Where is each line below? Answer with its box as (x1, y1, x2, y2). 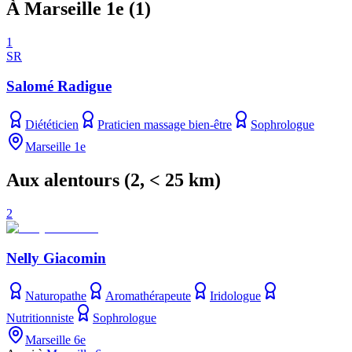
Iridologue (210, 289, 261, 303)
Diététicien (25, 118, 79, 132)
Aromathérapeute (105, 289, 191, 303)
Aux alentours (6, 170, 119, 191)
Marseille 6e (25, 333, 86, 347)
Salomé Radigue (6, 78, 112, 95)
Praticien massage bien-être (97, 118, 232, 132)
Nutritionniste (6, 311, 74, 325)
